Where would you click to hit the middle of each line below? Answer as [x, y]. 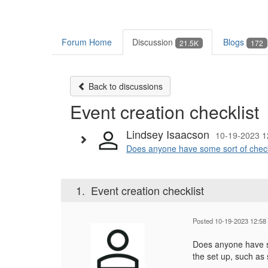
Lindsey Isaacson [168, 134]
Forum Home [87, 42]
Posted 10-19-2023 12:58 [229, 221]
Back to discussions [124, 86]
